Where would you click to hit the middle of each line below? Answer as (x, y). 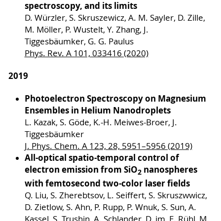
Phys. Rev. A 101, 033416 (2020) (86, 54)
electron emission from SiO (81, 170)
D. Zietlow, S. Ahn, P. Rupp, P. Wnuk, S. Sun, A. (110, 207)
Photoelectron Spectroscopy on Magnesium (115, 99)
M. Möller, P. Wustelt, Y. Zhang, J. (86, 30)
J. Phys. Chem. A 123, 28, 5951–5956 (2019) (108, 146)
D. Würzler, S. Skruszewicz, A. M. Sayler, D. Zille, (115, 18)
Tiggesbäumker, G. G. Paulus (79, 42)
